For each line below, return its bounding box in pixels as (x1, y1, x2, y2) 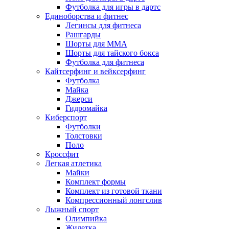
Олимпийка (65, 214, 107, 223)
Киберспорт (45, 113, 87, 122)
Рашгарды (65, 30, 101, 39)
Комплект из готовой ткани (65, 187, 162, 196)
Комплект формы (65, 177, 126, 187)
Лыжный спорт (45, 205, 99, 214)
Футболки (65, 122, 101, 131)
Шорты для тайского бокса (65, 49, 159, 58)
